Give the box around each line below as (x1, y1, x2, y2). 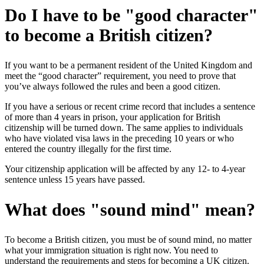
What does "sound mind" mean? (5, 200, 255, 220)
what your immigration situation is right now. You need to (5, 245, 218, 256)
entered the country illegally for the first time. (5, 144, 171, 154)
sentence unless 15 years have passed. (5, 174, 145, 185)
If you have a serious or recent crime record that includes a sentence (5, 101, 255, 112)
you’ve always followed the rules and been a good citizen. (5, 81, 220, 92)
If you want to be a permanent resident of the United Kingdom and (5, 60, 252, 71)
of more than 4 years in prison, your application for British (5, 112, 220, 123)
